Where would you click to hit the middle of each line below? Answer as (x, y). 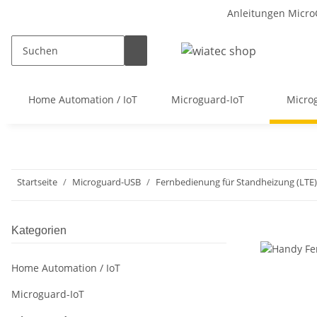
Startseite (37, 182)
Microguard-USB (106, 182)
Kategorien (39, 230)
